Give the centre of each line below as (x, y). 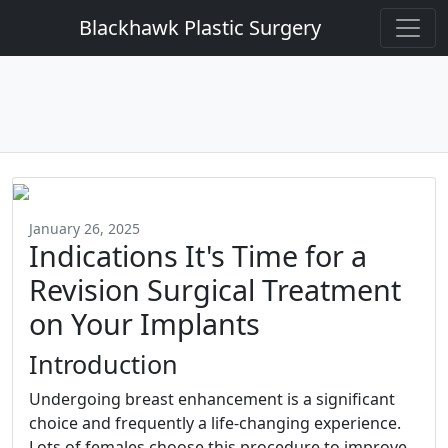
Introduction (103, 364)
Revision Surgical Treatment (215, 289)
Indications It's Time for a (198, 255)
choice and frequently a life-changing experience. (215, 423)
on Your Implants (144, 323)
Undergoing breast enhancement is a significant (212, 399)
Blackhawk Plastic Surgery (200, 27)
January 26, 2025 (84, 228)
